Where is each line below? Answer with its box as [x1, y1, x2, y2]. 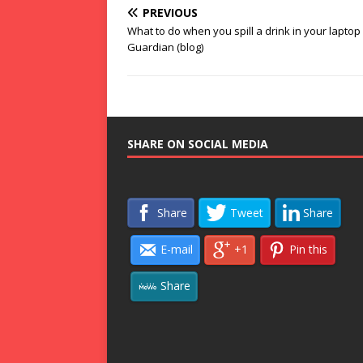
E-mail [160, 241, 193, 258]
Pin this [289, 241, 328, 258]
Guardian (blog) [127, 40, 203, 54]
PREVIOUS [143, 5, 198, 20]
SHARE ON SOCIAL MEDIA [127, 136, 268, 152]
